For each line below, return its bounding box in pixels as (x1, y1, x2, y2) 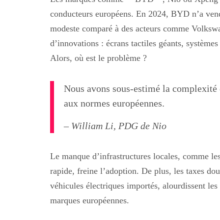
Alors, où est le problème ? (50, 53, 147, 63)
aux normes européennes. (64, 97, 165, 109)
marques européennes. (50, 195, 129, 205)
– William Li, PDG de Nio (64, 120, 166, 131)
